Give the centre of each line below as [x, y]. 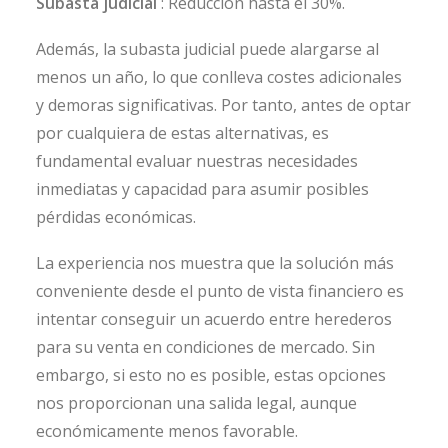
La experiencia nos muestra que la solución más [215, 263]
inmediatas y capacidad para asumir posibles [202, 189]
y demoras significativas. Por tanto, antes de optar [223, 105]
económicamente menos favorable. [167, 431]
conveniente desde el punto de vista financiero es [220, 291]
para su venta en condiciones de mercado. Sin [205, 347]
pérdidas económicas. [116, 217]
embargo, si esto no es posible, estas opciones [211, 375]
